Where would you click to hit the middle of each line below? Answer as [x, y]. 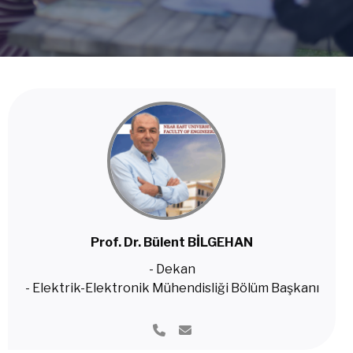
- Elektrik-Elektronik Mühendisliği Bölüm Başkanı [172, 288]
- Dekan [172, 269]
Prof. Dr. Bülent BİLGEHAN [172, 242]
